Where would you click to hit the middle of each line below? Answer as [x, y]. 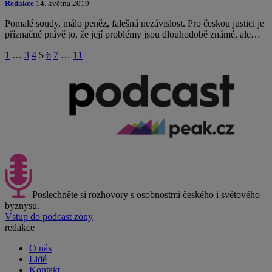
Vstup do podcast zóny [49, 217]
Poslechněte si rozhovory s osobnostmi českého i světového [146, 195]
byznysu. [22, 206]
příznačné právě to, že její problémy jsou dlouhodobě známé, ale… [133, 35]
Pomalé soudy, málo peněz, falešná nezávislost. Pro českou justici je [134, 24]
